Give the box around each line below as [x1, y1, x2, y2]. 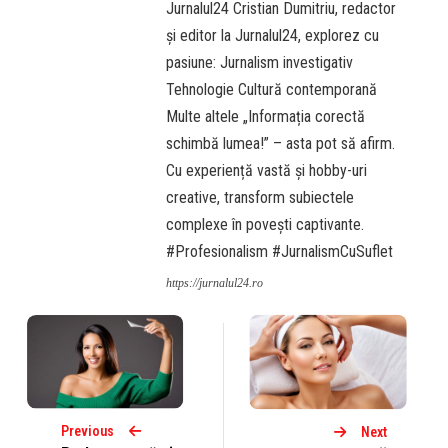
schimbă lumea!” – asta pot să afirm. [166, 134, 396, 154]
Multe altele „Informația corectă [166, 107, 366, 127]
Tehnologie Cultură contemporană [166, 80, 378, 100]
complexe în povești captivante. [166, 215, 365, 235]
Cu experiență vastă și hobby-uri [166, 161, 368, 181]
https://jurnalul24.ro [166, 276, 264, 291]
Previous [61, 423, 115, 440]
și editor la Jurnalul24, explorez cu [166, 26, 380, 46]
